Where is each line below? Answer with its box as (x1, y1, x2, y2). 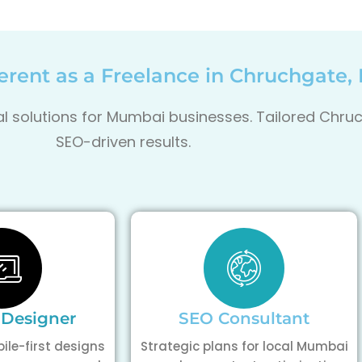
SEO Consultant (179, 309, 309, 328)
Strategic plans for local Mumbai (140, 338, 348, 355)
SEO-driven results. (55, 131, 191, 152)
